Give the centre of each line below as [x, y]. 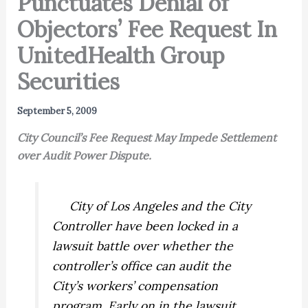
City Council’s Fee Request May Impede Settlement [146, 137]
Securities [68, 81]
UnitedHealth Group [121, 55]
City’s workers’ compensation [135, 286]
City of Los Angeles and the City [152, 206]
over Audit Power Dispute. [84, 155]
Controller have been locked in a [145, 226]
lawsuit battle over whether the [143, 246]
